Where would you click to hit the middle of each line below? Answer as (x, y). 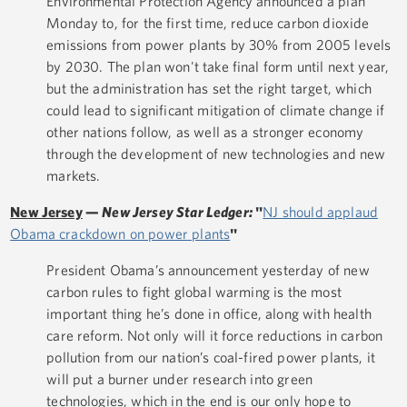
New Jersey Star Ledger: (179, 212)
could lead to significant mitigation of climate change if (216, 110)
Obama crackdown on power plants (120, 234)
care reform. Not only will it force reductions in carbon (215, 336)
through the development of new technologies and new (216, 154)
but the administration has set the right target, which (209, 89)
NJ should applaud (321, 212)
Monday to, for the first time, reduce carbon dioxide (208, 23)
